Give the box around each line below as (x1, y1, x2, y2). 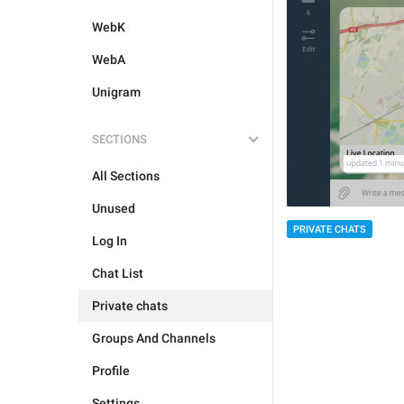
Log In (92, 234, 127, 248)
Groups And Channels (92, 331, 216, 345)
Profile (92, 363, 130, 378)
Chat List (92, 266, 143, 280)
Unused (92, 201, 135, 216)
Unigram (92, 85, 141, 99)
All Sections (92, 169, 160, 183)
